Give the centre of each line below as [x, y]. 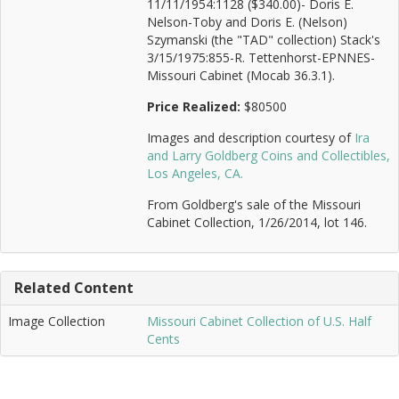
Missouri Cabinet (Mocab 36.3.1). [241, 75]
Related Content [74, 288]
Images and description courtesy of [251, 138]
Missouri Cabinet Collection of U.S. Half [259, 321]
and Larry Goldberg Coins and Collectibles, [269, 155]
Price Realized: [195, 106]
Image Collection [57, 321]
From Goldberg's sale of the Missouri [254, 204]
